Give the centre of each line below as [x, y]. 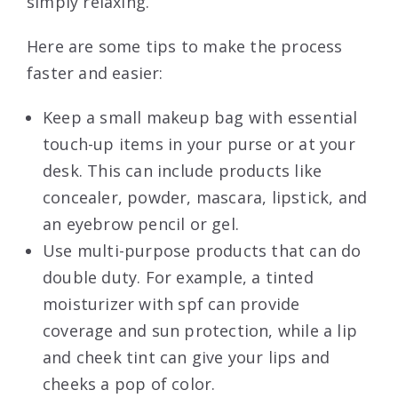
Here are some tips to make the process [185, 46]
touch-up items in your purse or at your [199, 143]
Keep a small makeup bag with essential [200, 117]
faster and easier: [95, 72]
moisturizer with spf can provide [171, 303]
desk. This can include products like [183, 170]
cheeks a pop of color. [129, 383]
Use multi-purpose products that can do [202, 250]
